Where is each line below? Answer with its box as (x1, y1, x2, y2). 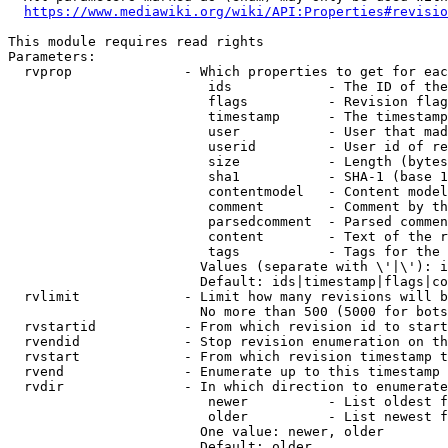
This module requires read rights (8, 34, 264, 49)
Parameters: (8, 49, 96, 64)
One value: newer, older (8, 424, 384, 439)
